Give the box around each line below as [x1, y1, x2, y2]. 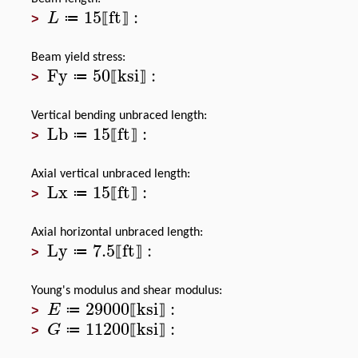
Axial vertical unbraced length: [31, 168, 190, 181]
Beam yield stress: [31, 51, 125, 64]
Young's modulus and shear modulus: [31, 284, 222, 297]
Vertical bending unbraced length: [31, 109, 207, 122]
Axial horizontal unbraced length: [31, 226, 203, 239]
